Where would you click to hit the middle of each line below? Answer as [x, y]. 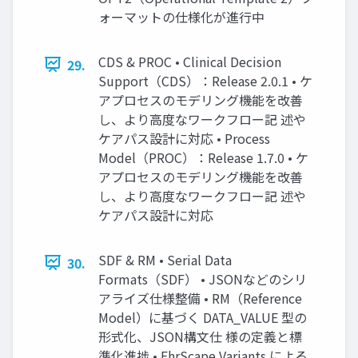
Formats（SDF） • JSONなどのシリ [203, 278]
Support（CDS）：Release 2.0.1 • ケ [205, 80]
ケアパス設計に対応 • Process [184, 138]
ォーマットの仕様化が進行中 [181, 16]
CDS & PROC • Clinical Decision [190, 61]
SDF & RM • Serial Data [165, 259]
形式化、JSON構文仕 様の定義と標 [200, 336]
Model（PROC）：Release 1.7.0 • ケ [203, 157]
